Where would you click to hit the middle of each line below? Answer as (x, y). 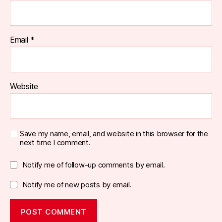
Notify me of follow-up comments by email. (93, 165)
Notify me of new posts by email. (77, 185)
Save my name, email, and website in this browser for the (114, 134)
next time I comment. (55, 142)
